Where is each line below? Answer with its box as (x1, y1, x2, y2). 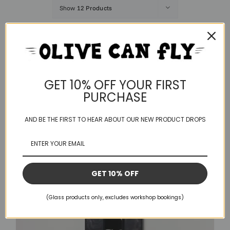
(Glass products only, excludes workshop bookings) (46, 194, 184, 202)
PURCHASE (83, 89, 147, 106)
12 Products (76, 4, 112, 12)
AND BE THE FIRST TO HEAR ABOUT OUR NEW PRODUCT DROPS (24, 115, 206, 124)
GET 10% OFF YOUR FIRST (44, 76, 186, 94)
